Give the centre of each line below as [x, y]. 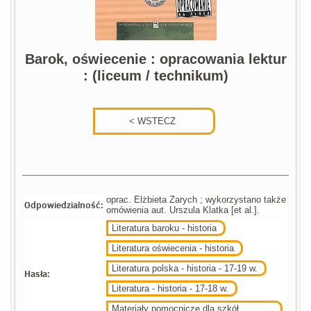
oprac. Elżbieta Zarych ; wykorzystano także [196, 200]
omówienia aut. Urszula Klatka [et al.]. [183, 210]
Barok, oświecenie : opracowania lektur [155, 59]
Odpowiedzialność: [64, 205]
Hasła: [37, 274]
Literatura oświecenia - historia [173, 249]
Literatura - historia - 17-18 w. [170, 289]
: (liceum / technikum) [155, 76]
